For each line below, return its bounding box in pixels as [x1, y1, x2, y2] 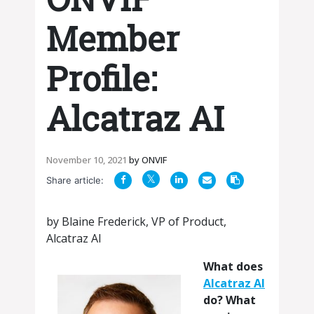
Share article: [46, 175, 104, 186]
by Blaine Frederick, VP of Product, [46, 214, 226, 230]
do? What [203, 292, 256, 308]
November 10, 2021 [46, 153, 127, 166]
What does [203, 259, 263, 275]
